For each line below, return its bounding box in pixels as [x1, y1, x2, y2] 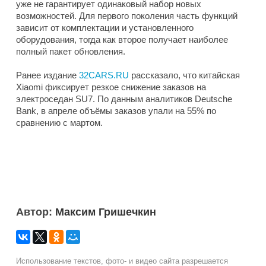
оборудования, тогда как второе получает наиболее [16, 34, 228, 45]
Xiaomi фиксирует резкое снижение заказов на [16, 81, 206, 92]
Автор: [16, 205, 55, 218]
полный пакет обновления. [16, 46, 125, 56]
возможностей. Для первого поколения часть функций [16, 10, 237, 21]
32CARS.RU [79, 69, 131, 80]
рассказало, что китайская [131, 69, 240, 80]
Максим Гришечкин [55, 205, 156, 218]
